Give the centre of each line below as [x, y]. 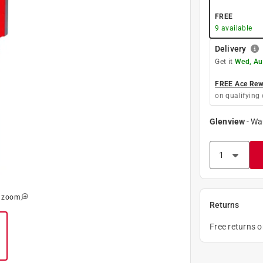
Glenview [227, 121]
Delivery [230, 48]
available [236, 28]
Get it [225, 61]
